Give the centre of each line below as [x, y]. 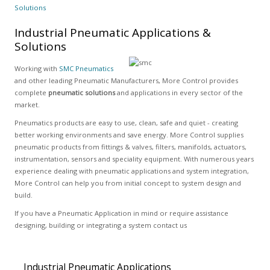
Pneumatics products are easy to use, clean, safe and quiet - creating [126, 123]
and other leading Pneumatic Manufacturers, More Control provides [126, 80]
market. [27, 105]
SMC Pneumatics [86, 68]
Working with [36, 68]
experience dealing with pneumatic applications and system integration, [131, 171]
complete [31, 93]
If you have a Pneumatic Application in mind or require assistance [121, 213]
